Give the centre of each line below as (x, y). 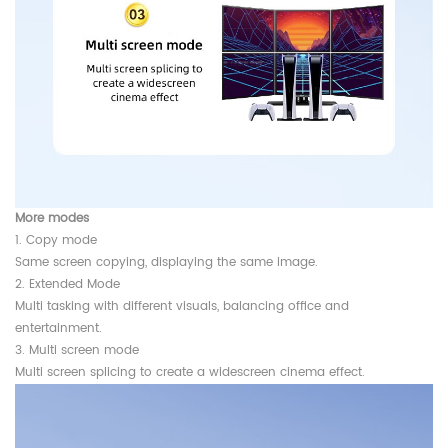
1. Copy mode (56, 240)
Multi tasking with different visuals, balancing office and (182, 306)
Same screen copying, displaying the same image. (166, 262)
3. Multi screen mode (77, 350)
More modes (52, 218)
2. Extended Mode (67, 284)
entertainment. (58, 328)
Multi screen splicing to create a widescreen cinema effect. (190, 372)
